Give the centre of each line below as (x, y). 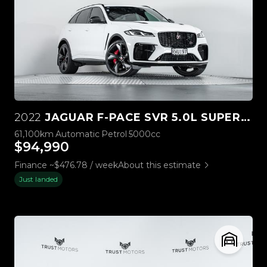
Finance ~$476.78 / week (66, 165)
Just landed (38, 179)
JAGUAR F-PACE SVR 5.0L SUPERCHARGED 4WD (141, 118)
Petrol (114, 134)
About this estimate (159, 165)
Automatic (77, 134)
